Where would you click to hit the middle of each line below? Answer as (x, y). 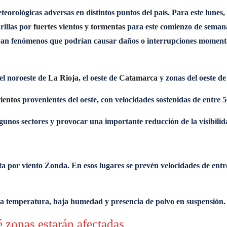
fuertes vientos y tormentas (80, 27)
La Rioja (62, 78)
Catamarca (138, 78)
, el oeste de (99, 78)
